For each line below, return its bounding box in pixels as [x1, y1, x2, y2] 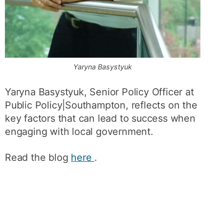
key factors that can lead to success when [5, 112, 196, 124]
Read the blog [5, 151, 71, 163]
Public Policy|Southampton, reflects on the [5, 99, 197, 111]
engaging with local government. [5, 126, 153, 137]
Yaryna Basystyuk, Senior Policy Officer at [5, 86, 194, 98]
